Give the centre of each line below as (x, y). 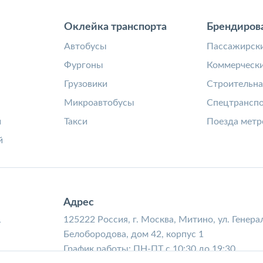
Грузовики (86, 84)
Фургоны (84, 65)
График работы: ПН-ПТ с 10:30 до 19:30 (149, 249)
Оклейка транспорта (116, 27)
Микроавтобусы (100, 103)
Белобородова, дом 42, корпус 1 (134, 234)
